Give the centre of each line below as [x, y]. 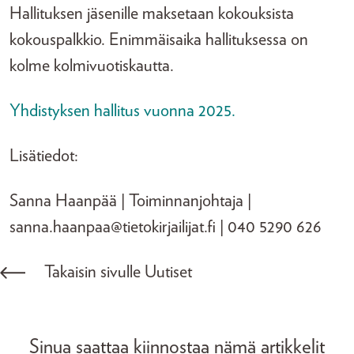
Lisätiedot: [44, 156]
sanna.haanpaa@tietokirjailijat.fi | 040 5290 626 [166, 227]
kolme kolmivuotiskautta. [92, 66]
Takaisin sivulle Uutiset [118, 272]
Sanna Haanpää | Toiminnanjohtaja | [130, 201]
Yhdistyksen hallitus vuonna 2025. [122, 111]
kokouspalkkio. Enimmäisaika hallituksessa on [159, 40]
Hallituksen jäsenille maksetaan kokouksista [152, 13]
